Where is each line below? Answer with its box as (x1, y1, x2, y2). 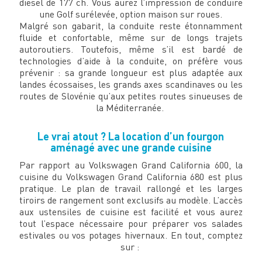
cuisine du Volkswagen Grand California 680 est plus (19, 171, 243, 183)
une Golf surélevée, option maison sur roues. (39, 8, 223, 20)
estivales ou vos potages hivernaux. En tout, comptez (19, 229, 243, 242)
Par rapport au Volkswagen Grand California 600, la (19, 159, 243, 171)
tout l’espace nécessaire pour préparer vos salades (19, 218, 243, 230)
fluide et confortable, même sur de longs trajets (19, 32, 243, 44)
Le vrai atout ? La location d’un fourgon (37, 130, 225, 143)
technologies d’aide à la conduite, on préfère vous (19, 55, 243, 67)
